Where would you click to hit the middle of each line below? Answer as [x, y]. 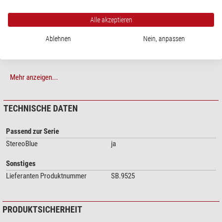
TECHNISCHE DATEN [41, 109]
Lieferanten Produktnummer [46, 176]
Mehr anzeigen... [34, 78]
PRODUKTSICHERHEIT [42, 210]
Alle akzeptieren [111, 20]
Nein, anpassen [164, 39]
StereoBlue [22, 144]
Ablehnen [58, 39]
